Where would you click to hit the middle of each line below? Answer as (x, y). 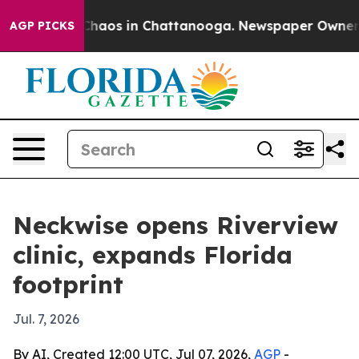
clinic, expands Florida (153, 255)
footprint (68, 284)
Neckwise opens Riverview (175, 225)
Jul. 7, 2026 (46, 319)
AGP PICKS (42, 26)
